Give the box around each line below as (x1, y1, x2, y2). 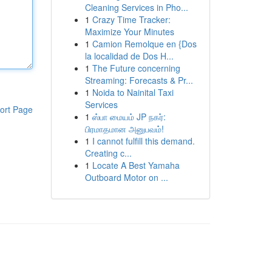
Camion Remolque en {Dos (92, 38, 197, 50)
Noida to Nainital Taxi (92, 86, 174, 98)
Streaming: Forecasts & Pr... (84, 74, 193, 86)
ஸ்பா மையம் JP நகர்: (92, 110, 166, 123)
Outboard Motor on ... (84, 171, 168, 183)
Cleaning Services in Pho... (84, 1, 188, 13)
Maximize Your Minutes (84, 25, 174, 38)
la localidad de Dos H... (84, 50, 174, 62)
